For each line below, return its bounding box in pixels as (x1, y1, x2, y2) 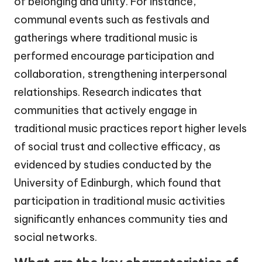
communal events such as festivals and (14, 13, 209, 27)
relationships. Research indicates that (14, 85, 202, 99)
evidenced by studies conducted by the (14, 158, 212, 172)
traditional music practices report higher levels (14, 122, 247, 136)
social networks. (14, 230, 97, 244)
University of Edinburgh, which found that (14, 176, 221, 190)
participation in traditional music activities (14, 194, 225, 208)
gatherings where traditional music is (14, 31, 198, 45)
